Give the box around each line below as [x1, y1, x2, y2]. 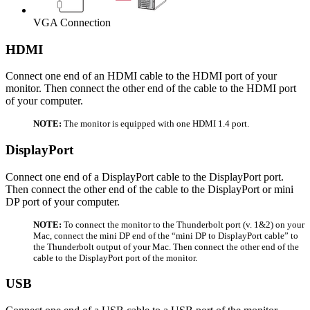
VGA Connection [33, 16, 111, 28]
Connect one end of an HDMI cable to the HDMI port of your [6, 70, 277, 82]
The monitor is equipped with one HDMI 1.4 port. [62, 118, 249, 129]
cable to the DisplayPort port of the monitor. [33, 252, 197, 263]
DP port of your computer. [6, 195, 120, 208]
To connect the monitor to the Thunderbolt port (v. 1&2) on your [62, 219, 304, 230]
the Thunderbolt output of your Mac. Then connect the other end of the [33, 241, 299, 252]
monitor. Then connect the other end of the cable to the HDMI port [6, 82, 296, 95]
